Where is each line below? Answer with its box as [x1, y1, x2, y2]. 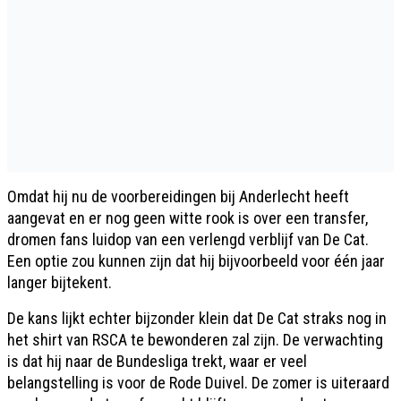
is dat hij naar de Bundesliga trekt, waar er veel [7, 352, 307, 371]
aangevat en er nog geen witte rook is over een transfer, [7, 209, 368, 227]
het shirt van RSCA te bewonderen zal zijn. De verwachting [7, 330, 383, 349]
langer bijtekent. [7, 273, 112, 292]
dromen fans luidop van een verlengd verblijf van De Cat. [7, 230, 369, 249]
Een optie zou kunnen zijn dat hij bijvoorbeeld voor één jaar [7, 252, 385, 270]
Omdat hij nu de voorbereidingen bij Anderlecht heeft [7, 187, 349, 206]
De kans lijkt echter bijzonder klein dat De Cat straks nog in [7, 309, 387, 328]
